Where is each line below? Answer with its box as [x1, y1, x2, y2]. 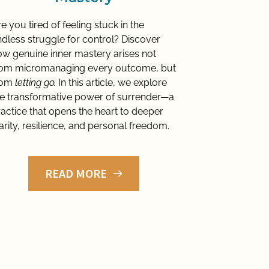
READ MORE [44, 166, 107, 181]
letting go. [14, 77, 56, 89]
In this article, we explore [55, 77, 167, 89]
